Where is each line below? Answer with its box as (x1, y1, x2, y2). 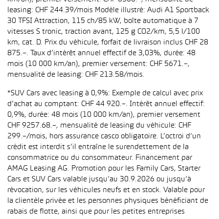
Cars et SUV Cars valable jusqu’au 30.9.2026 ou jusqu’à (7, 176, 191, 183)
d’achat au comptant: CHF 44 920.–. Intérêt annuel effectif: (7, 101, 205, 108)
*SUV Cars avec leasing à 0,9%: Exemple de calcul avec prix (7, 90, 203, 97)
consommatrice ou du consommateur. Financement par (7, 154, 192, 161)
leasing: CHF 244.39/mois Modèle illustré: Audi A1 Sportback (7, 7, 209, 14)
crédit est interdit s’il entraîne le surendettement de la (7, 144, 189, 151)
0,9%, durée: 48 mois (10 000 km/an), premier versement (7, 111, 200, 118)
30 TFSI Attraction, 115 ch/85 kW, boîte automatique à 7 (7, 18, 198, 24)
